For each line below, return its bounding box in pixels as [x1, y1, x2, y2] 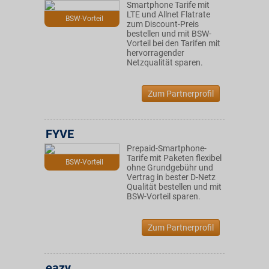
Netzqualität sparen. [127, 58, 203, 67]
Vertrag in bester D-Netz [127, 172, 216, 182]
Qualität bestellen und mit [127, 182, 222, 192]
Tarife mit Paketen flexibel [127, 153, 222, 163]
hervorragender [127, 48, 184, 58]
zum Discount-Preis [127, 19, 199, 29]
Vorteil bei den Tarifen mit [127, 38, 220, 48]
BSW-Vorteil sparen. [127, 192, 201, 201]
